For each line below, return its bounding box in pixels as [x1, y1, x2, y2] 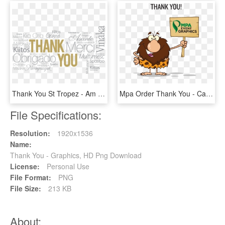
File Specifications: [10, 106, 101, 123]
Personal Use [45, 161, 89, 171]
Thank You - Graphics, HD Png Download [10, 150, 142, 160]
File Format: [10, 172, 51, 182]
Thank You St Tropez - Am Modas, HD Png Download [98, 88, 105, 98]
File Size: [10, 183, 41, 193]
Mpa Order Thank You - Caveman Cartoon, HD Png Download [206, 88, 213, 98]
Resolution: [10, 128, 50, 138]
